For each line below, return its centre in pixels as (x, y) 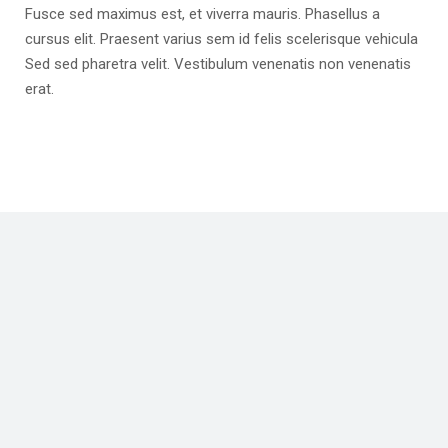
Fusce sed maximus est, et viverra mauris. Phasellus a (202, 13)
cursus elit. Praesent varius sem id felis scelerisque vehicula (221, 38)
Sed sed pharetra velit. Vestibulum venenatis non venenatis (218, 63)
